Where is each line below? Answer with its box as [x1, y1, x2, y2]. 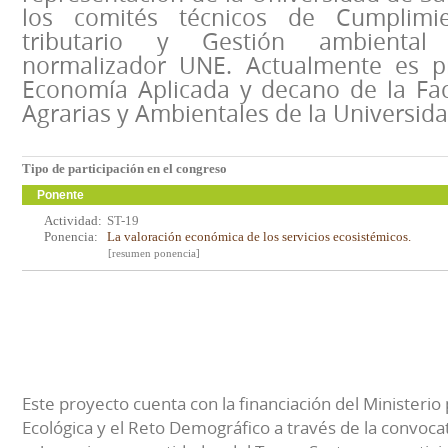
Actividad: [44, 213, 102, 228]
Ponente [37, 188, 84, 202]
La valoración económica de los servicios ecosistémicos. [107, 229, 411, 244]
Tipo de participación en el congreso [22, 161, 227, 176]
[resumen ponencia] [108, 247, 200, 259]
